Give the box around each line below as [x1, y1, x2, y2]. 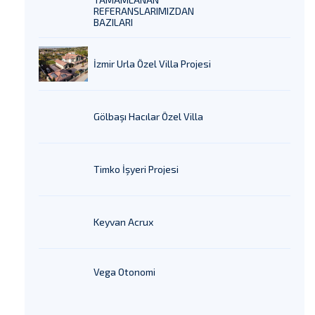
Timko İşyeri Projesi [94, 163, 179, 176]
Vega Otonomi [94, 265, 155, 278]
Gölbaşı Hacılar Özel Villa [94, 110, 203, 123]
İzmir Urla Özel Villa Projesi [94, 58, 211, 70]
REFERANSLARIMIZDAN [94, 5, 194, 18]
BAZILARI [94, 16, 133, 29]
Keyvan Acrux [94, 216, 153, 229]
